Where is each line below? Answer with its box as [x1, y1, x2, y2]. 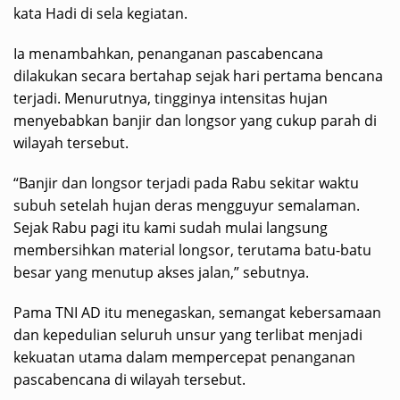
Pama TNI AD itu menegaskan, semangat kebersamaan [13, 303, 381, 323]
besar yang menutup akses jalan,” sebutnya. [13, 262, 309, 283]
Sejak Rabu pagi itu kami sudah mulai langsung [13, 218, 328, 238]
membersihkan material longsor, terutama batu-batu [13, 240, 371, 261]
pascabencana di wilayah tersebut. [13, 370, 246, 390]
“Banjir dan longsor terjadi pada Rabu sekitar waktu [13, 173, 359, 194]
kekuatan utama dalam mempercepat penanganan [13, 347, 355, 368]
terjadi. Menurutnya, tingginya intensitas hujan [13, 88, 328, 109]
